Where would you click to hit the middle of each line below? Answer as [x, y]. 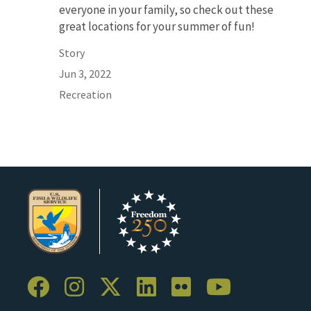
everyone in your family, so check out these [166, 9]
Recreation [85, 94]
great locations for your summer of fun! [157, 26]
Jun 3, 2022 [85, 73]
